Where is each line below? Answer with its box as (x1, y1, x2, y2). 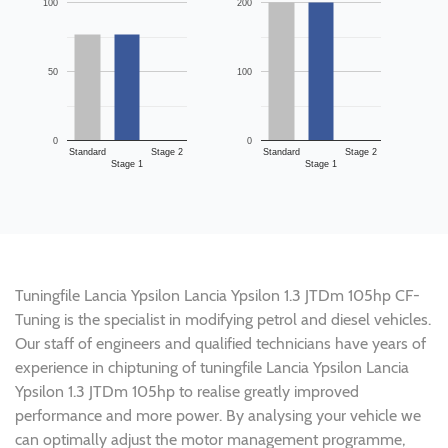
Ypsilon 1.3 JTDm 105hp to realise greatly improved (15, 381, 359, 401)
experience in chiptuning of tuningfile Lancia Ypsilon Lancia (15, 357, 409, 377)
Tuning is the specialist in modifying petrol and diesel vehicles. (15, 309, 431, 329)
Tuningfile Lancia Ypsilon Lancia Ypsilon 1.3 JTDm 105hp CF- (15, 285, 420, 305)
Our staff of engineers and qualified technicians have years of (15, 333, 426, 353)
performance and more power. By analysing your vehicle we (15, 405, 421, 425)
